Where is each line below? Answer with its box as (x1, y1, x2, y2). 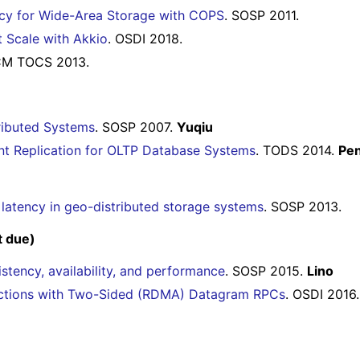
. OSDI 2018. (108, 31, 182, 47)
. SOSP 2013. (264, 198, 342, 215)
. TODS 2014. (256, 141, 338, 158)
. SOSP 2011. (224, 7, 299, 24)
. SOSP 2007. (95, 118, 177, 135)
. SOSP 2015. (225, 263, 307, 280)
